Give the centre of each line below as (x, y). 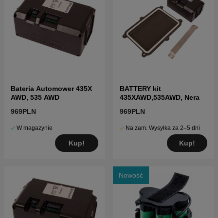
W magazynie (35, 128)
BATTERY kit (140, 89)
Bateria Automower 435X (51, 89)
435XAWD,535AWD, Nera (160, 98)
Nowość (131, 175)
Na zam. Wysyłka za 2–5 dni (163, 128)
